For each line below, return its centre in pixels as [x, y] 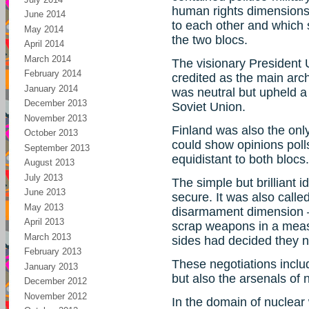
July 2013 [43, 177]
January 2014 [51, 88]
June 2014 [45, 14]
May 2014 [44, 29]
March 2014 [48, 59]
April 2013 [44, 222]
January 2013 [51, 266]
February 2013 [53, 251]
